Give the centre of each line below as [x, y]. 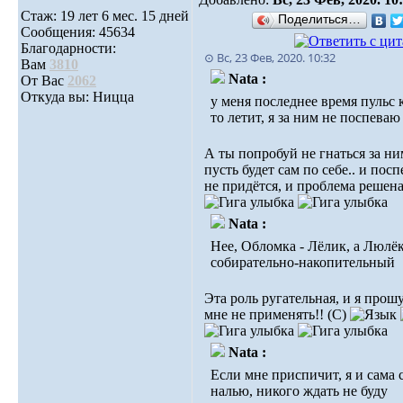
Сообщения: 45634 [78, 32]
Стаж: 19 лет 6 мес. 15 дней [105, 16]
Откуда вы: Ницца [77, 97]
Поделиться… [319, 19]
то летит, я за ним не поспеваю [305, 117]
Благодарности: [68, 48]
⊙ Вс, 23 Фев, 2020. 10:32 [270, 58]
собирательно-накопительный [303, 262]
